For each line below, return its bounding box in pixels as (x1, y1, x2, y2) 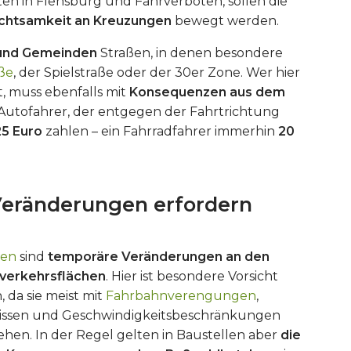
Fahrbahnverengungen (106, 288, 256, 303)
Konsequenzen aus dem (129, 85, 285, 100)
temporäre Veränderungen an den (48, 249, 270, 264)
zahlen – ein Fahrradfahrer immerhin (42, 124, 278, 139)
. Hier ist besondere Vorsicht (106, 269, 278, 284)
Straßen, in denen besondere (97, 45, 283, 60)
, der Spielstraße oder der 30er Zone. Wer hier (13, 65, 300, 80)
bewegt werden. (172, 13, 279, 28)
